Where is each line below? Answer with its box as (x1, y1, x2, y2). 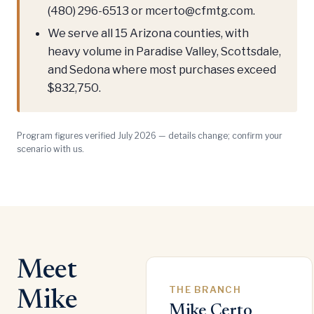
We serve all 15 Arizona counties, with (48, 25, 249, 40)
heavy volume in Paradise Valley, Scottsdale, (48, 43, 281, 58)
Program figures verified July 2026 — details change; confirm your (17, 130, 282, 141)
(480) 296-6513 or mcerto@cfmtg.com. (48, 4, 255, 18)
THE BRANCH (168, 283, 242, 295)
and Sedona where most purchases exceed (48, 62, 276, 76)
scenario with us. (17, 143, 84, 154)
